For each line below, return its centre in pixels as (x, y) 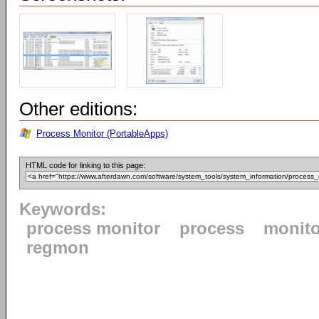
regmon (58, 248)
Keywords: (63, 209)
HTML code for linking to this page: (85, 165)
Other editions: (78, 109)
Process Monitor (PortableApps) (102, 134)
